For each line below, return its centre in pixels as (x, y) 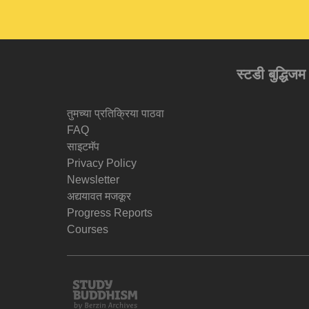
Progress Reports (110, 213)
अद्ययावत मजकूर (99, 196)
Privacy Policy (102, 163)
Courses (88, 229)
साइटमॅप (83, 147)
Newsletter (93, 180)
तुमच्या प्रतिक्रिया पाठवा (116, 113)
